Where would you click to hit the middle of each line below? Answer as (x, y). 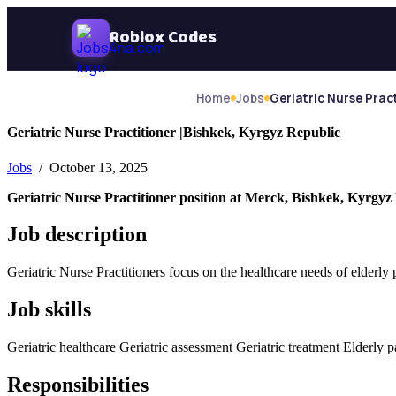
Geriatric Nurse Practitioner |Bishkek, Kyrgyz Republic (174, 133)
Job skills (49, 310)
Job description (77, 235)
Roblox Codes (163, 38)
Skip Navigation (52, 14)
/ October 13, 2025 (91, 167)
